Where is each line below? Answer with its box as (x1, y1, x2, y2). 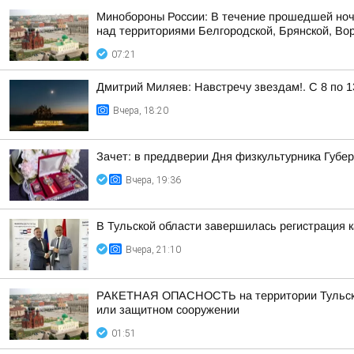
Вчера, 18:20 (113, 105, 168, 116)
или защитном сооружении (96, 303, 239, 316)
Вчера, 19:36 (126, 175, 181, 186)
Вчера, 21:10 (126, 244, 181, 255)
